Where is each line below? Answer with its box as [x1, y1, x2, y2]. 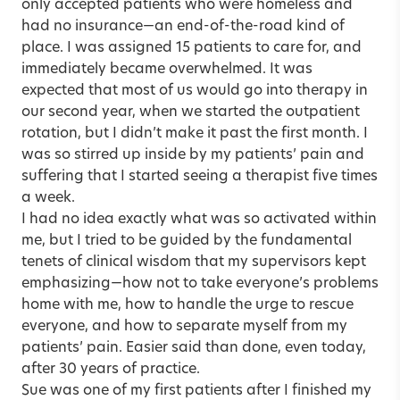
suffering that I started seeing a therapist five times [21, 169, 378, 184]
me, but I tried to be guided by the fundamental [21, 233, 352, 248]
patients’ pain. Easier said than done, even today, [21, 340, 366, 355]
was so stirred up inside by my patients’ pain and [21, 147, 364, 162]
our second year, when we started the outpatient [21, 104, 360, 120]
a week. [21, 190, 75, 205]
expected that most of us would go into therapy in [21, 83, 368, 98]
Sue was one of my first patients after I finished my [21, 383, 371, 398]
